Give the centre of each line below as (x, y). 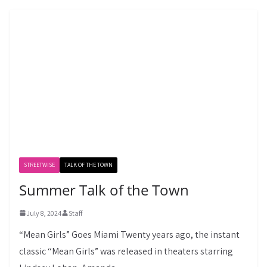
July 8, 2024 (44, 213)
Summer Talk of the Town (104, 190)
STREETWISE (39, 164)
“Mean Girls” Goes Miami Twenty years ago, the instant (129, 234)
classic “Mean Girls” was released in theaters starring (126, 251)
